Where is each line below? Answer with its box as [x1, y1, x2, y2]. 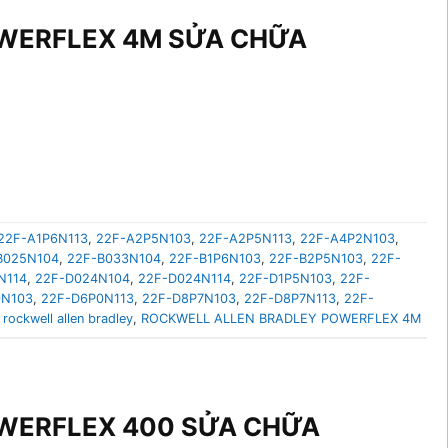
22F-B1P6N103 [169, 251, 261, 267]
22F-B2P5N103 [269, 251, 363, 267]
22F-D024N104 [35, 271, 130, 287]
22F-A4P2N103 [300, 231, 395, 247]
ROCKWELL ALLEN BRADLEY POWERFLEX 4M [141, 311, 421, 327]
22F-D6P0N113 [41, 291, 134, 307]
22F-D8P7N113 [244, 291, 336, 307]
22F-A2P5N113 [199, 231, 292, 247]
